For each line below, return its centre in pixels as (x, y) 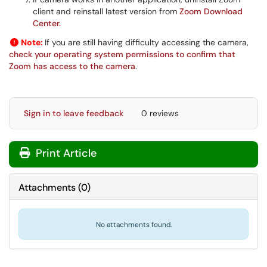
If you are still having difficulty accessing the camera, (147, 42)
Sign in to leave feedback (74, 113)
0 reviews (160, 113)
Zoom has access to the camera (72, 66)
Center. (47, 23)
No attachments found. (133, 225)
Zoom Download (211, 11)
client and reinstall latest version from (106, 11)
